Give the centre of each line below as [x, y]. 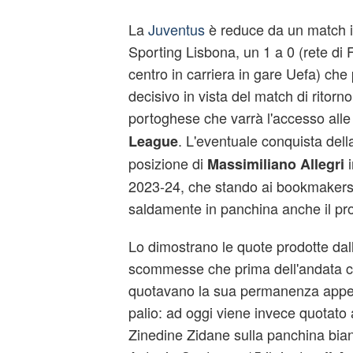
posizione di [167, 163]
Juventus [176, 29]
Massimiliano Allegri [275, 164]
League [153, 141]
